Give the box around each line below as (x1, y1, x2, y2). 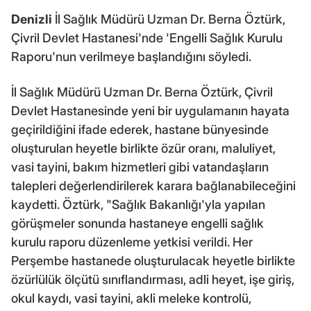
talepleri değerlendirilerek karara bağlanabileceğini (11, 178, 296, 193)
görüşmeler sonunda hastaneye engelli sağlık (11, 215, 264, 230)
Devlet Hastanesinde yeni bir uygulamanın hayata (11, 103, 289, 118)
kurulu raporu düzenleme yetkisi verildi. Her (11, 234, 253, 249)
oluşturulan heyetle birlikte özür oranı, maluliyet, (11, 140, 276, 155)
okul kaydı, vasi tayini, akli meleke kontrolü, (11, 290, 251, 305)
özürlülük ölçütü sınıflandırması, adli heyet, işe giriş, (11, 271, 294, 287)
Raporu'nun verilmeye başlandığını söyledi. (11, 49, 251, 64)
